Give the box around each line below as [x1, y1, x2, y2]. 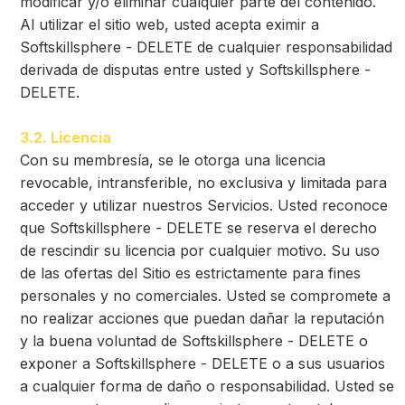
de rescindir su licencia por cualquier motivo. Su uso [20, 241, 380, 259]
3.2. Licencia [20, 128, 111, 146]
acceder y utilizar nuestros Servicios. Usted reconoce [20, 196, 388, 214]
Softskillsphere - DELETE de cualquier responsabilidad [20, 38, 392, 56]
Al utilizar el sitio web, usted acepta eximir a [20, 15, 319, 33]
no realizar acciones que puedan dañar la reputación [20, 309, 384, 327]
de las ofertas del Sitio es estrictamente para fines [20, 264, 361, 282]
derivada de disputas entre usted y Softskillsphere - [20, 61, 371, 79]
